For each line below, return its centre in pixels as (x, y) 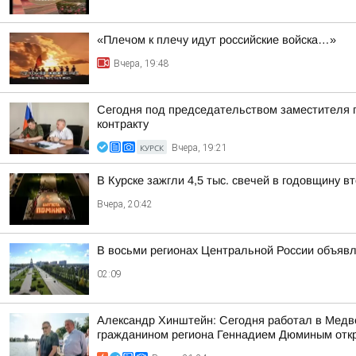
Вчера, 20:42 (125, 204)
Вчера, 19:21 (199, 148)
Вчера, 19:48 (141, 64)
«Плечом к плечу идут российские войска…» (217, 40)
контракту (123, 124)
